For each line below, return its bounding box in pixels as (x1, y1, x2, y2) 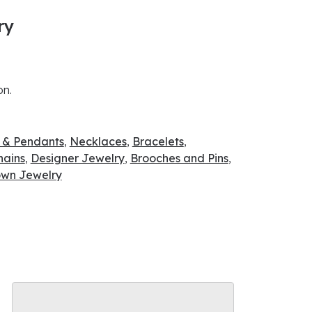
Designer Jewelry (30, 150, 125, 165)
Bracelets (132, 134, 184, 148)
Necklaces (69, 134, 127, 148)
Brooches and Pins (130, 150, 228, 165)
